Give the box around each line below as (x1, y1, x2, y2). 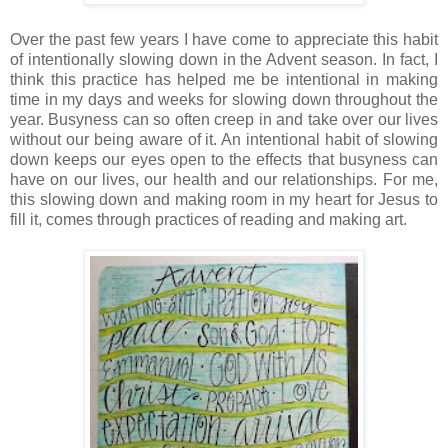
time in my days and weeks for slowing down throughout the (10, 91, 438, 109)
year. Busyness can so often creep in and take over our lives (10, 111, 438, 129)
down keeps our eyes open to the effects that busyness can (10, 151, 438, 169)
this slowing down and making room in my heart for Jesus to (10, 191, 438, 209)
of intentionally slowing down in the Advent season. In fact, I (10, 51, 438, 69)
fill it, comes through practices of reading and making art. (10, 211, 407, 229)
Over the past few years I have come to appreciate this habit (10, 31, 438, 49)
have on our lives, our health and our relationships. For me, (10, 171, 438, 189)
